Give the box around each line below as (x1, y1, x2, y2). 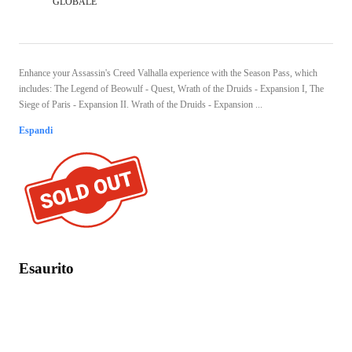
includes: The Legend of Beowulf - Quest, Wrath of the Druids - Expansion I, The (19, 82, 324, 94)
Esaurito (19, 259, 74, 277)
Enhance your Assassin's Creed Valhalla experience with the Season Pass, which (19, 67, 317, 79)
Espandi (19, 124, 53, 136)
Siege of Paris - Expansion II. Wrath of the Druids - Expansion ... (19, 98, 262, 110)
